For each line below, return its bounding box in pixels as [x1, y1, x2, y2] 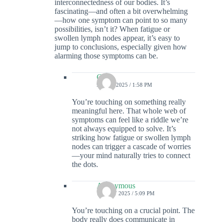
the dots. [72, 160, 98, 169]
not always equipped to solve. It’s [72, 124, 176, 133]
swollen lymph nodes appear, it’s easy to [55, 34, 180, 43]
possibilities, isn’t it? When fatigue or [55, 25, 170, 34]
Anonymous [97, 181, 135, 190]
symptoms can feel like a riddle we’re [72, 115, 188, 124]
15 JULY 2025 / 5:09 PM [97, 190, 155, 197]
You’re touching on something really [72, 98, 186, 107]
